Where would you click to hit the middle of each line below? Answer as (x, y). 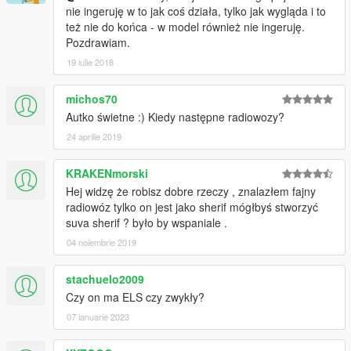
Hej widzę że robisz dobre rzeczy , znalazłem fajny (191, 192)
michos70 (92, 99)
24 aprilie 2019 (94, 137)
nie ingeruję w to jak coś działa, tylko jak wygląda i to (196, 11)
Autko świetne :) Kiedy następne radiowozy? (175, 117)
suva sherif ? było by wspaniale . (147, 223)
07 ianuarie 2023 (98, 317)
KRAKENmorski (107, 174)
